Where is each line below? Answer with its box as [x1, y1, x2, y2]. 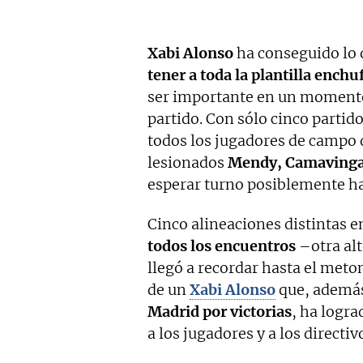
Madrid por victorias [147, 302, 292, 322]
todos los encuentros [147, 237, 296, 256]
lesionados [147, 153, 228, 173]
